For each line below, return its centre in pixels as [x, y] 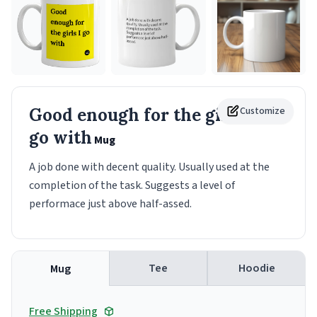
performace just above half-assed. [110, 204]
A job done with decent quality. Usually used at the [149, 167]
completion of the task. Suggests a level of [132, 186]
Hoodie [257, 269]
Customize [263, 111]
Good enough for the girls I [142, 115]
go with [60, 138]
